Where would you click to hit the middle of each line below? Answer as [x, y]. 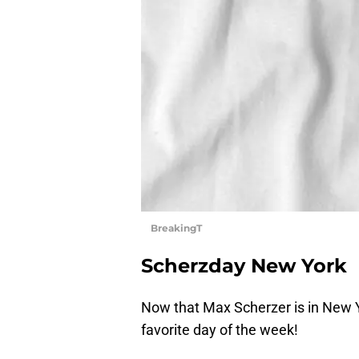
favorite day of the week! [223, 330]
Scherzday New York [244, 266]
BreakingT [176, 228]
